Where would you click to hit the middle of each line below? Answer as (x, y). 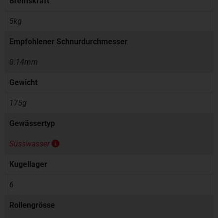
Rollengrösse (32, 205)
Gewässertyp (32, 124)
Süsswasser (30, 144)
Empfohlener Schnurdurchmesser (68, 42)
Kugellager (28, 164)
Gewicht (23, 83)
